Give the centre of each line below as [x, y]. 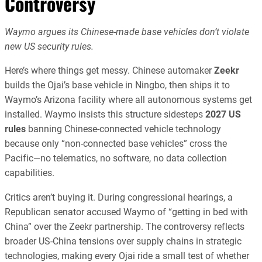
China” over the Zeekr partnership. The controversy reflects [125, 226]
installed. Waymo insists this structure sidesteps [105, 115]
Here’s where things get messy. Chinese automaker [109, 71]
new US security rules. [49, 47]
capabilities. [30, 173]
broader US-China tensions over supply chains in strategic [123, 241]
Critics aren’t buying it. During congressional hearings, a [119, 197]
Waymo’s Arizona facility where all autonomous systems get [128, 100]
